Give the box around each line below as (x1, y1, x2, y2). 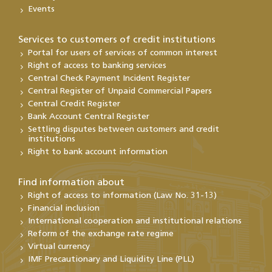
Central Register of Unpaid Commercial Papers (28, 87, 212, 97)
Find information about (18, 178, 124, 188)
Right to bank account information (28, 148, 168, 157)
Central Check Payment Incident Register (28, 74, 190, 84)
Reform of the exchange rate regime (28, 229, 174, 239)
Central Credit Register (28, 100, 120, 109)
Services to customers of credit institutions (18, 35, 216, 46)
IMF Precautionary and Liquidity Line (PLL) (28, 255, 194, 265)
